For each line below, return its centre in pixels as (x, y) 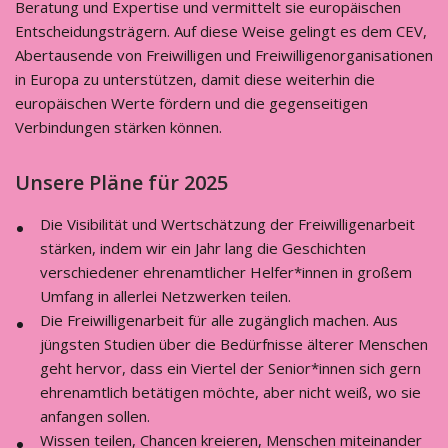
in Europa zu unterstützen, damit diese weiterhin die (195, 79)
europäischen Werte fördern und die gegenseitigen (191, 103)
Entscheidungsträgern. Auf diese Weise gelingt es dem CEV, (221, 31)
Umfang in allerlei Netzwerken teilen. (165, 296)
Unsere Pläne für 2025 (121, 182)
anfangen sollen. (95, 416)
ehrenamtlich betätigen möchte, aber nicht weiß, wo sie (230, 392)
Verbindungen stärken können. (118, 127)
